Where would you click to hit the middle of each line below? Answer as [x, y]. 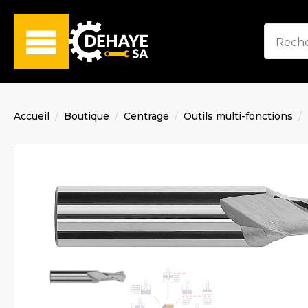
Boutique [87, 116]
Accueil [32, 116]
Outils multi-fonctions [238, 116]
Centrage [146, 116]
